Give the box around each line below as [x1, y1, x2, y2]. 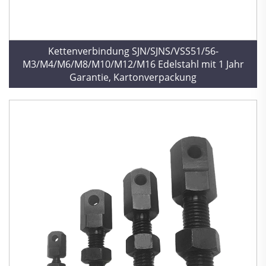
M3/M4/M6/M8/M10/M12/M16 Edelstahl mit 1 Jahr [22, 58, 244, 71]
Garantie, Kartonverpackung [69, 71, 197, 84]
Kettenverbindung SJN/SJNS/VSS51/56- [47, 45, 218, 58]
